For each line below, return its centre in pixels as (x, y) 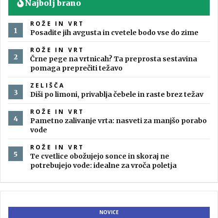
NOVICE (109, 212)
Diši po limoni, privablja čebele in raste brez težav (117, 95)
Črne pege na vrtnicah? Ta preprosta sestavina (114, 59)
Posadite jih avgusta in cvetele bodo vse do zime (114, 33)
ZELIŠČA (48, 86)
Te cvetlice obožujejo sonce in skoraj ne (100, 156)
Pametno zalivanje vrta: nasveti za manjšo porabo (118, 121)
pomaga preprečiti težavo (76, 68)
